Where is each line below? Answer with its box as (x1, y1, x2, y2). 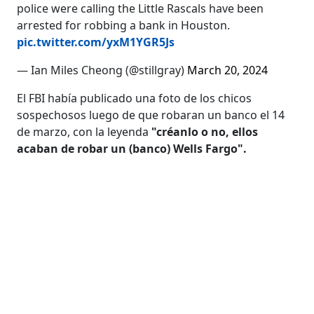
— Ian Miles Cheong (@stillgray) (17, 62, 188, 78)
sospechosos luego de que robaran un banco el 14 (17, 107, 285, 123)
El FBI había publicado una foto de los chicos (17, 90, 252, 106)
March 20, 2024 (187, 62, 268, 78)
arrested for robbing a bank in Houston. (17, 17, 231, 33)
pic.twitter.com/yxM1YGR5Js (17, 34, 175, 50)
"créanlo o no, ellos (149, 123, 259, 139)
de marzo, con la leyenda (17, 123, 149, 139)
